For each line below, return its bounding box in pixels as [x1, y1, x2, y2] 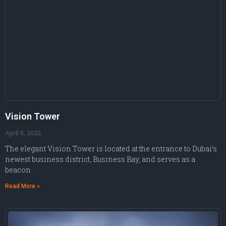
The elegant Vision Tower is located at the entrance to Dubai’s [5, 144, 217, 154]
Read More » [5, 183, 40, 190]
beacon [5, 165, 31, 175]
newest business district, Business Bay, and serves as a [5, 154, 195, 164]
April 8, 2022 [5, 129, 41, 137]
